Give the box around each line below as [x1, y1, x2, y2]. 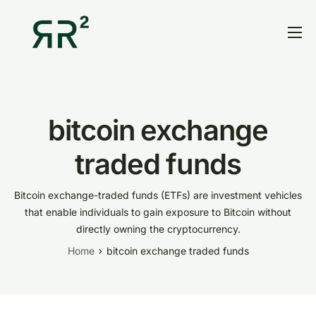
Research [14, 195, 72, 211]
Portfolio [14, 107, 67, 122]
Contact [14, 136, 61, 152]
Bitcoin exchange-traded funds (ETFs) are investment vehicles [14, 189, 302, 202]
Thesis [14, 77, 56, 92]
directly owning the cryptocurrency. [75, 223, 241, 236]
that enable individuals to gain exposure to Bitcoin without [25, 206, 291, 219]
